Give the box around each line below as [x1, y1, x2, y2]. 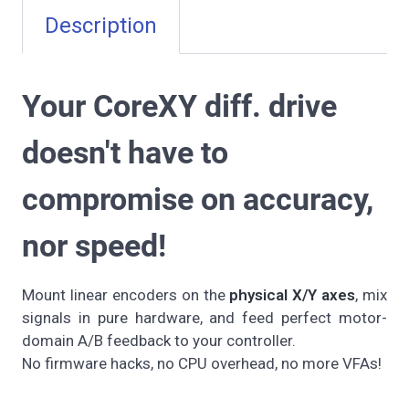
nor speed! [22, 226, 166, 264]
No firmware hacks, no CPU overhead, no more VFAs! [22, 353, 382, 372]
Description [45, 12, 157, 38]
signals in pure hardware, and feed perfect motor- [22, 308, 387, 327]
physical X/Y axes [229, 285, 356, 304]
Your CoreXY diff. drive [22, 87, 337, 124]
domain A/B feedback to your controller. [22, 330, 296, 350]
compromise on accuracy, [22, 180, 373, 217]
